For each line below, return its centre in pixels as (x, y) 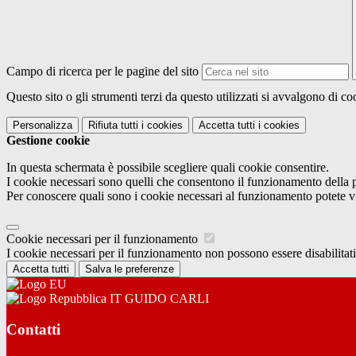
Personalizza (43, 126)
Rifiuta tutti (113, 126)
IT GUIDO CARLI (158, 299)
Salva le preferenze (130, 269)
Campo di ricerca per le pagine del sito (103, 72)
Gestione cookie (48, 141)
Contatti (33, 329)
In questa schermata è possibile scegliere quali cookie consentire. (168, 168)
